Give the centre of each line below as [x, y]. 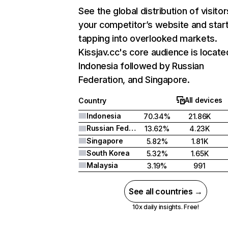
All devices [204, 100]
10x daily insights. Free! [165, 207]
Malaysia [102, 165]
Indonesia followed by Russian [141, 66]
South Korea [108, 153]
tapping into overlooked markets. [148, 38]
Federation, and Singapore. [134, 80]
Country [93, 101]
